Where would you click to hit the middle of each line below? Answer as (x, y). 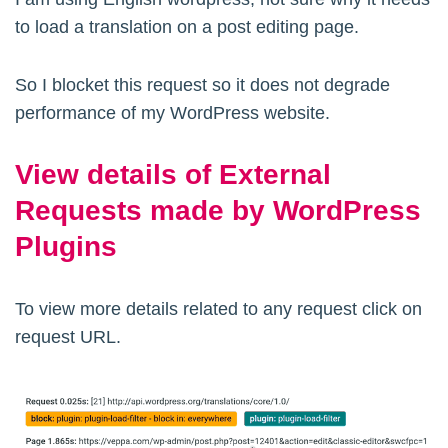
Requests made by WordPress (218, 211)
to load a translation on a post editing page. (187, 27)
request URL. (68, 337)
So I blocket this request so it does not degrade (202, 85)
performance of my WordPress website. (172, 113)
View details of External (173, 175)
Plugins (66, 247)
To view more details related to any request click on (218, 309)
